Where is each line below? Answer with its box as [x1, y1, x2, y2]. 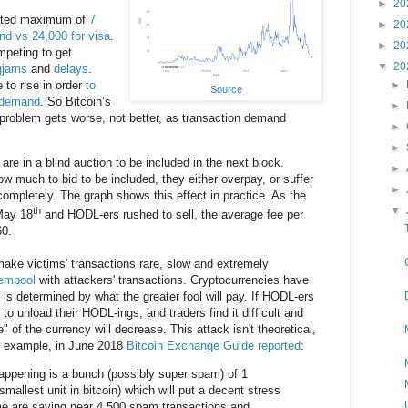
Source [209, 84, 242, 96]
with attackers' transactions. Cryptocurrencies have [36, 273, 309, 288]
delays [54, 61, 88, 76]
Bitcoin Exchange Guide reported [127, 339, 301, 353]
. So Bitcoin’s [40, 94, 111, 108]
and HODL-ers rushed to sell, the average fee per [41, 208, 303, 222]
